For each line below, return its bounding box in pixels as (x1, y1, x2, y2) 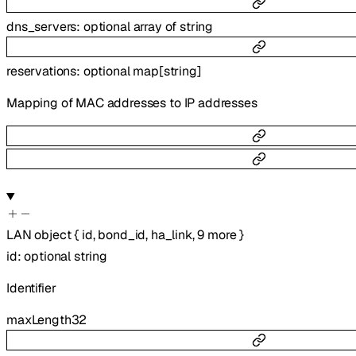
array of (133, 17, 180, 35)
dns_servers (6, 17, 77, 35)
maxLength (6, 311, 72, 328)
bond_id (98, 226, 146, 243)
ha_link (150, 226, 192, 243)
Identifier (6, 280, 56, 296)
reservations (6, 63, 77, 80)
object (34, 226, 72, 243)
